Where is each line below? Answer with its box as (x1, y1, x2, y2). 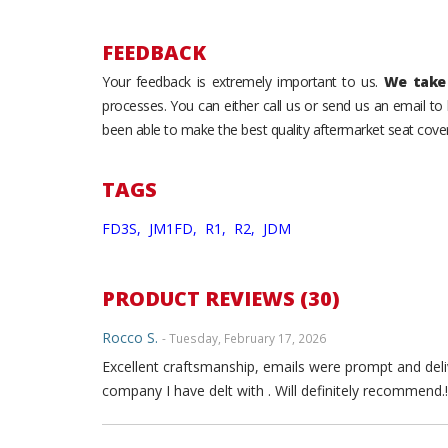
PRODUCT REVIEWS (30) (102, 285, 340, 312)
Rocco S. (102, 328, 158, 347)
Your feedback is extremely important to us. (102, 72, 384, 91)
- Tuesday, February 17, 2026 (162, 330, 326, 346)
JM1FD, (149, 219, 201, 238)
